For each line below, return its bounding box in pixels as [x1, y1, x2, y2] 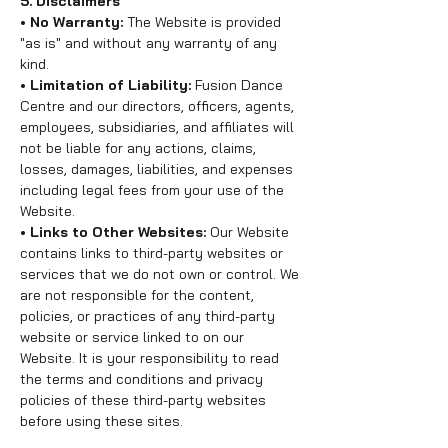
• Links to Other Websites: [20, 223, 206, 241]
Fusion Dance [191, 76, 283, 94]
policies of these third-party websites [20, 391, 266, 409]
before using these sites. [20, 412, 183, 430]
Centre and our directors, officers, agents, [20, 97, 294, 115]
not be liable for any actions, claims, [20, 139, 256, 157]
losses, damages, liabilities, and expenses [20, 160, 293, 178]
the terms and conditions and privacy [20, 370, 263, 388]
